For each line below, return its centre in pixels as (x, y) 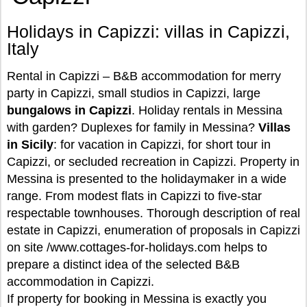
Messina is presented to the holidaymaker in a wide (147, 179)
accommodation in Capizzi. (81, 282)
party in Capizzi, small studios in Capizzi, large (134, 93)
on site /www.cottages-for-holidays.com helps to (137, 247)
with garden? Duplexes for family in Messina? (133, 127)
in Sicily (30, 145)
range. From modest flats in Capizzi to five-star (134, 196)
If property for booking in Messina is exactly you (137, 299)
